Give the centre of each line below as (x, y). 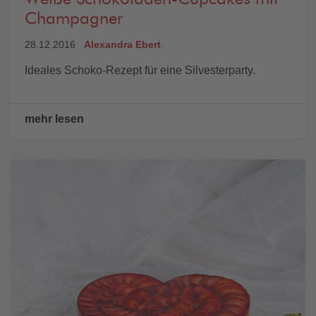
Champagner (74, 19)
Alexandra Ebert (122, 45)
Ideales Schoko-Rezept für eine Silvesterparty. (140, 71)
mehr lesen (54, 119)
